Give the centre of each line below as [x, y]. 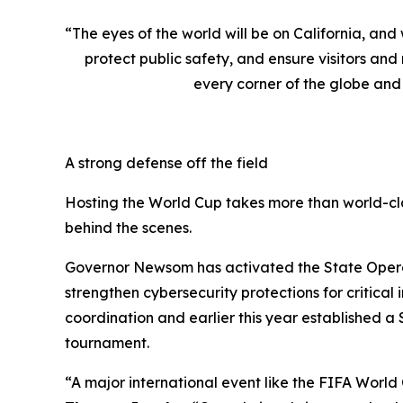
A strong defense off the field [166, 163]
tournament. [107, 343]
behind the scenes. [128, 228]
